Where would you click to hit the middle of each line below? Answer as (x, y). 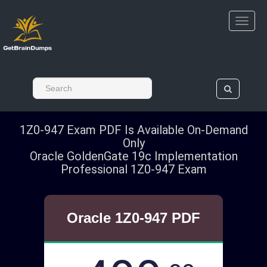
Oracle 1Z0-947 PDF (133, 218)
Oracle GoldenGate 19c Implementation (133, 156)
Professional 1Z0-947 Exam (133, 169)
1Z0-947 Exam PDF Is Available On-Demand (133, 130)
